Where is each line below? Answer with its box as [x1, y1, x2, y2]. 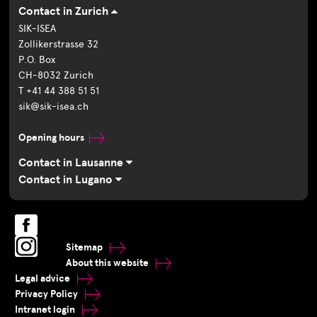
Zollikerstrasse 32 [18, 38, 99, 50]
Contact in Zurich [18, 4, 112, 18]
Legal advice [14, 272, 72, 285]
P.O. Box [18, 53, 56, 66]
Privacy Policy [14, 288, 80, 301]
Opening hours [18, 131, 85, 144]
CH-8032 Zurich [18, 69, 94, 81]
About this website [65, 257, 151, 270]
